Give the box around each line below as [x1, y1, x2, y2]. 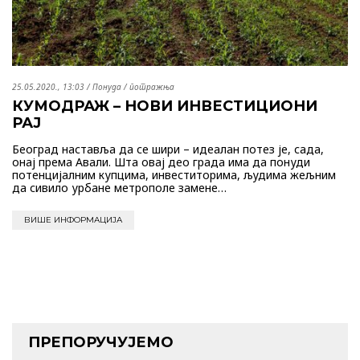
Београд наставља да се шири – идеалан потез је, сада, [12, 141, 324, 157]
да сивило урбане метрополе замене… [12, 179, 227, 195]
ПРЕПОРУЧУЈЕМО [28, 333, 174, 351]
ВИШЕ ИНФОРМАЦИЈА [24, 214, 122, 225]
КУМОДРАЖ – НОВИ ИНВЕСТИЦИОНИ [12, 96, 317, 115]
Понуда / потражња [92, 80, 174, 92]
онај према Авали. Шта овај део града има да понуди [12, 153, 310, 170]
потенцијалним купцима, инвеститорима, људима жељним [12, 166, 336, 182]
